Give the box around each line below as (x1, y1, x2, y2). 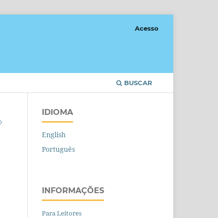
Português (42, 144, 75, 154)
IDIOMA (42, 107, 73, 117)
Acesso (135, 24, 159, 32)
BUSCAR (122, 78, 152, 87)
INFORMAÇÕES (42, 185, 104, 195)
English (42, 129, 66, 139)
